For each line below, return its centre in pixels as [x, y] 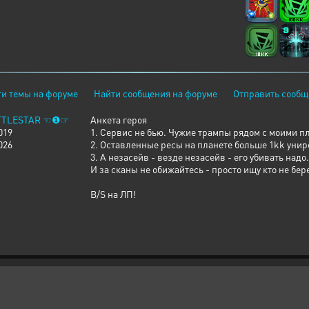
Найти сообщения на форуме [156, 93]
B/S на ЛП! [113, 194]
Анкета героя [119, 119]
